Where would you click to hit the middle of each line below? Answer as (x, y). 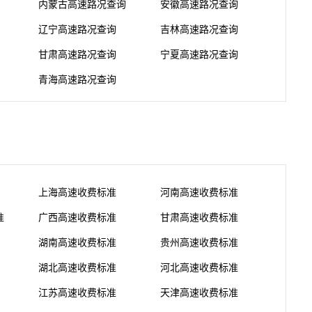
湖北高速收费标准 (77, 268)
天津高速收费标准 (199, 293)
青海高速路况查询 (77, 80)
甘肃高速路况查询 (77, 55)
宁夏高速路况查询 (199, 55)
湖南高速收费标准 (77, 243)
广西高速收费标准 (77, 218)
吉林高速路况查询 (199, 30)
